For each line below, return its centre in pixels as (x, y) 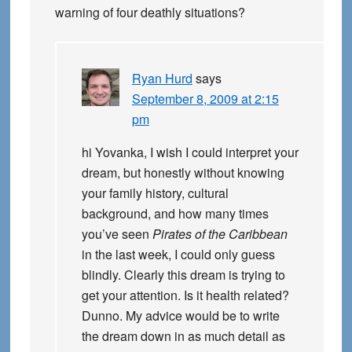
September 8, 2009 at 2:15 (205, 99)
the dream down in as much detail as (183, 336)
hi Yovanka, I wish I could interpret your (190, 152)
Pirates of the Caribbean (220, 234)
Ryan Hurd (162, 79)
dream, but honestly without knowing (183, 173)
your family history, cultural (155, 193)
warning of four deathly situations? (150, 13)
